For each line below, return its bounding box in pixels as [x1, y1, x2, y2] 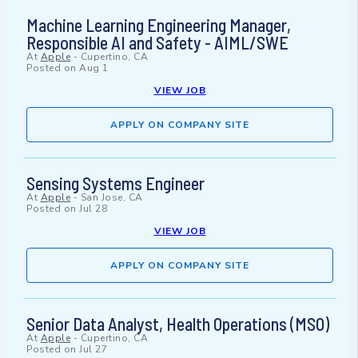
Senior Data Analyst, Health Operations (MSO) [26, 313, 329, 335]
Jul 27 [79, 343, 107, 356]
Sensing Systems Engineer [26, 173, 205, 194]
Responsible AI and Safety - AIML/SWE [26, 32, 288, 54]
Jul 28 [79, 202, 107, 216]
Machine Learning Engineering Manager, [26, 14, 291, 36]
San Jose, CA [80, 191, 143, 205]
